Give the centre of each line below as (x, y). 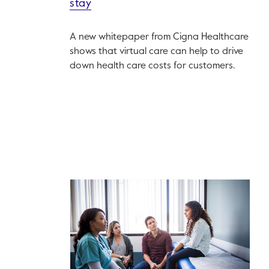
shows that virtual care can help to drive (156, 52)
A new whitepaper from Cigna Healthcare (159, 38)
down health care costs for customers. (152, 66)
